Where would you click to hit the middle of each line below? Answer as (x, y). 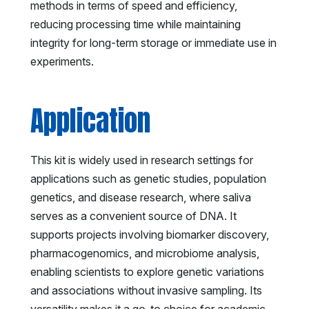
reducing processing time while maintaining (136, 24)
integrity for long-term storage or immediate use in (153, 42)
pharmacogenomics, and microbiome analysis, (145, 253)
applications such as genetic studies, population (148, 178)
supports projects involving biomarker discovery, (150, 234)
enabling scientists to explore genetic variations (147, 271)
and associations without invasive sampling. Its (146, 290)
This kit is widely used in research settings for (142, 160)
